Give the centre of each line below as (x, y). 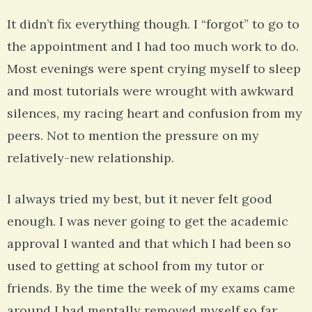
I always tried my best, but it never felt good (140, 199)
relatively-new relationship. (91, 158)
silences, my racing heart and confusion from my (155, 114)
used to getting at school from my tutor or (135, 266)
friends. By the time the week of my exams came (151, 288)
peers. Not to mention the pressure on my (133, 136)
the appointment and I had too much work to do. (153, 47)
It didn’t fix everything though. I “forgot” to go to (153, 24)
